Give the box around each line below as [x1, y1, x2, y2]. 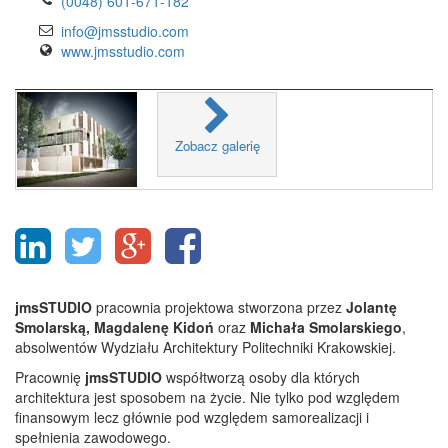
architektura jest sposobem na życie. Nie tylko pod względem [15, 386, 400, 407]
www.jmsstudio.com [61, 40, 186, 61]
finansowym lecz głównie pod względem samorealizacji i [15, 406, 369, 427]
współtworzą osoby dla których [162, 366, 360, 387]
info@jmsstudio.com [61, 20, 190, 41]
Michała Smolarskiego [250, 316, 402, 337]
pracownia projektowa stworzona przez [92, 296, 346, 317]
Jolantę [346, 296, 397, 317]
